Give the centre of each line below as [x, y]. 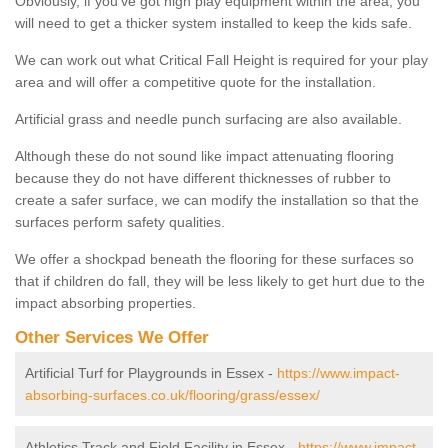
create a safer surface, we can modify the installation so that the [217, 199]
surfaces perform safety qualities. [120, 221]
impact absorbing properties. [107, 302]
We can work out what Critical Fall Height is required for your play [221, 59]
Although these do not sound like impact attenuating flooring [204, 155]
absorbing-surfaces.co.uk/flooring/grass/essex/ [172, 394]
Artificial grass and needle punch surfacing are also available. [208, 118]
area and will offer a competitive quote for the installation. [195, 81]
